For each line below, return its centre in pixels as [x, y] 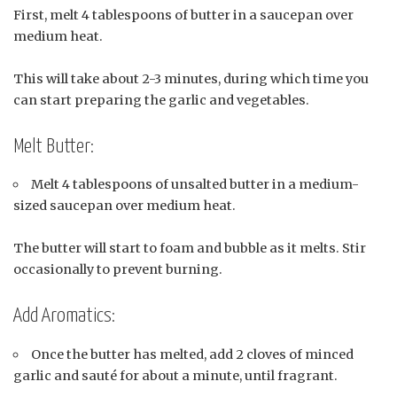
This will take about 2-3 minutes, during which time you [191, 79]
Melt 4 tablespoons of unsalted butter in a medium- [195, 185]
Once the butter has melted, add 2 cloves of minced [193, 354]
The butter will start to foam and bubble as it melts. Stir [190, 249]
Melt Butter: [54, 147]
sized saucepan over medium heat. [125, 206]
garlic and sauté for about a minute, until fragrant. [175, 375]
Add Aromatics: [64, 316]
